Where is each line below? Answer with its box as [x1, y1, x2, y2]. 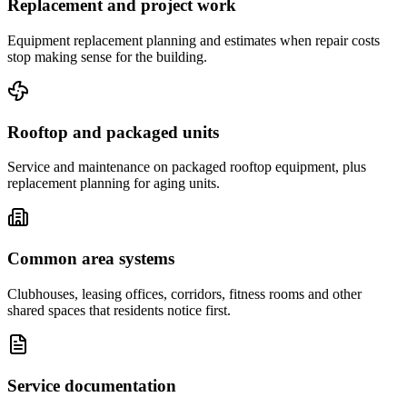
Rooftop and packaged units [7, 122, 219, 142]
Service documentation [7, 375, 176, 395]
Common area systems [7, 249, 174, 269]
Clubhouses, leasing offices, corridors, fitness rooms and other [7, 285, 362, 302]
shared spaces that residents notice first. [7, 302, 231, 318]
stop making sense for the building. [7, 48, 207, 65]
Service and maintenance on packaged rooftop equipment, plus [7, 159, 366, 175]
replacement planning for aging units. [7, 175, 220, 192]
